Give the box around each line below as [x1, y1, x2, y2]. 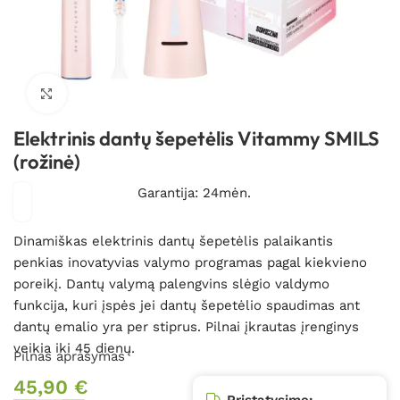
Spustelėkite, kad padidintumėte [66, 86, 261, 101]
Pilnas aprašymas [13, 347, 125, 364]
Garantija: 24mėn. [137, 184, 252, 201]
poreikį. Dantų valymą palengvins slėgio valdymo [13, 275, 329, 292]
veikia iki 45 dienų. [13, 339, 135, 356]
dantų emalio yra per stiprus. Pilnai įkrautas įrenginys [13, 318, 359, 335]
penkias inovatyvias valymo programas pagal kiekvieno [13, 254, 367, 271]
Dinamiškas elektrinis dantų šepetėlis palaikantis [13, 232, 333, 249]
